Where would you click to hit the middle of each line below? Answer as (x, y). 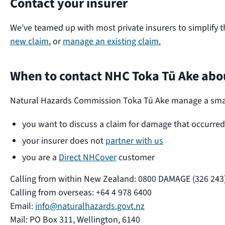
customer (136, 157)
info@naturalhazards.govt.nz (90, 206)
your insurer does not (64, 141)
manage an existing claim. (112, 41)
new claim (29, 41)
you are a (40, 157)
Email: (23, 206)
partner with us (134, 141)
